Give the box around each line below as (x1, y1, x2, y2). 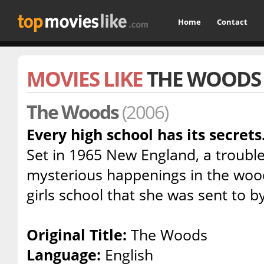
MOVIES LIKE (27, 64, 147, 93)
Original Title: (27, 225, 127, 245)
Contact (217, 16, 247, 27)
